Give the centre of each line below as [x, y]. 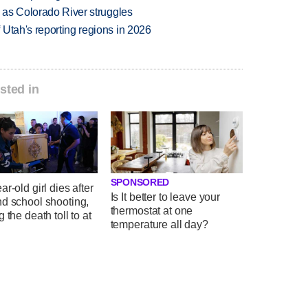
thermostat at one [152, 211]
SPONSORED [140, 183]
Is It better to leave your [165, 197]
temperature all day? [159, 225]
